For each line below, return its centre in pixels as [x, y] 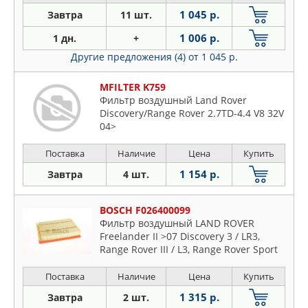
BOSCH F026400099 [145, 210]
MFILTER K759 [133, 87]
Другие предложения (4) [129, 57]
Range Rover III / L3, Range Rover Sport [189, 250]
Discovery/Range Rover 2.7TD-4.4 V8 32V [192, 113]
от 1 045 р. [213, 57]
